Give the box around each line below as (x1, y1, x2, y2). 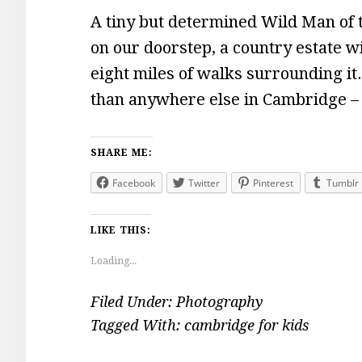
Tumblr (326, 176, 359, 190)
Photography (176, 293, 263, 310)
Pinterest (253, 176, 293, 190)
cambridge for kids (184, 317, 309, 334)
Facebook (112, 176, 155, 190)
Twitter (188, 176, 220, 190)
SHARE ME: (90, 147, 153, 158)
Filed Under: (90, 293, 176, 310)
